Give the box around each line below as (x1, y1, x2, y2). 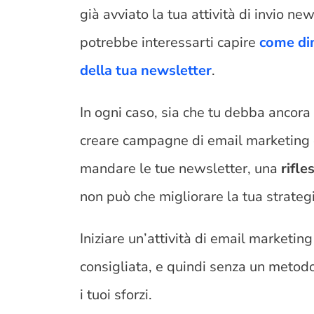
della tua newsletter (80, 60, 212, 80)
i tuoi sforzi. (80, 285, 156, 304)
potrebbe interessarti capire (80, 32, 260, 52)
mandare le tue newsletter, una (80, 158, 282, 178)
